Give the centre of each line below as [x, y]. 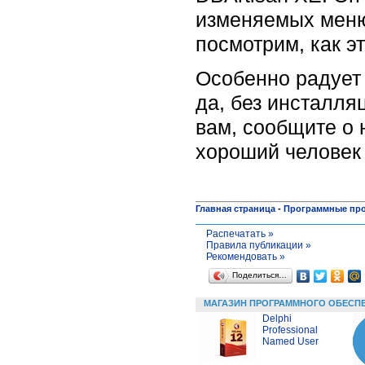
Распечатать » [240, 233]
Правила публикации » [258, 245]
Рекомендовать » [245, 256]
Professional [290, 330]
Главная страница [235, 208]
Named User [290, 341]
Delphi [277, 318]
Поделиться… [259, 275]
